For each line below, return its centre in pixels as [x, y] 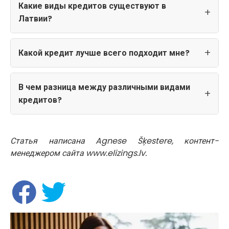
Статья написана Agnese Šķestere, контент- [114, 141]
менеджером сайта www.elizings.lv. [78, 153]
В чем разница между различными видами [104, 87]
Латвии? [35, 18]
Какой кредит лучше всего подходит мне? [104, 53]
